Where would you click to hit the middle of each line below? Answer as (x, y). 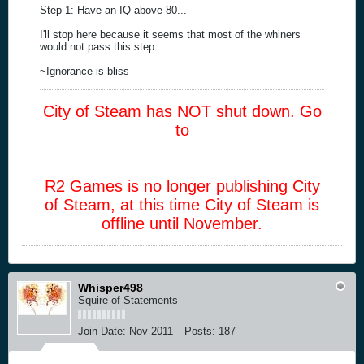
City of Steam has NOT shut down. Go (182, 111)
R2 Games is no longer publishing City (182, 186)
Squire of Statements (128, 300)
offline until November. (182, 223)
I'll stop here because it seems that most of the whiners (170, 34)
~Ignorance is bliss (84, 71)
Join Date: (102, 331)
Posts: (200, 331)
